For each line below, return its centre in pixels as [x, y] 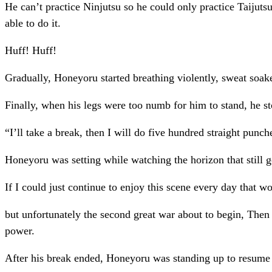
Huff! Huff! [31, 51]
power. [20, 231]
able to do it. [33, 23]
